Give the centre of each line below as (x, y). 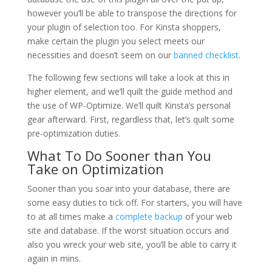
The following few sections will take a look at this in (128, 78)
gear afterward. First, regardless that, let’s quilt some (131, 120)
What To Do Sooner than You (119, 156)
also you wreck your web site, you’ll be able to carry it (132, 245)
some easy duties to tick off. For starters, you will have (134, 203)
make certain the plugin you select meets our (116, 41)
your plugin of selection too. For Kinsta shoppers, (124, 27)
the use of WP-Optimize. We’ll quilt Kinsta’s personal (129, 106)
